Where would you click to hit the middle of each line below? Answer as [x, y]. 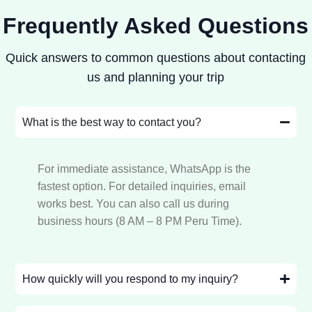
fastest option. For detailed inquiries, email [142, 187]
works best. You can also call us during [134, 204]
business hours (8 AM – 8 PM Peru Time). [140, 221]
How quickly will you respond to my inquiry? [131, 279]
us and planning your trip [156, 78]
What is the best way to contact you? [112, 123]
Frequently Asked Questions [156, 26]
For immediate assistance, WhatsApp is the [145, 169]
